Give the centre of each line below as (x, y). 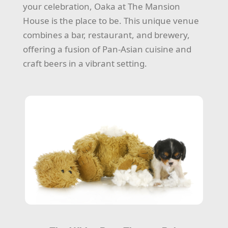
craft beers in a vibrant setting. (85, 63)
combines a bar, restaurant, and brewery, (107, 35)
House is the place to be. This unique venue (111, 20)
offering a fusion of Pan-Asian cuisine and (107, 49)
